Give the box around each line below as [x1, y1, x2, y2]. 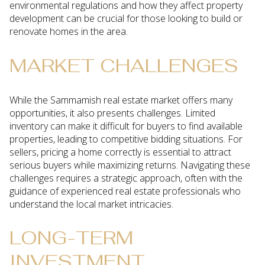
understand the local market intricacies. [9, 197, 173, 211]
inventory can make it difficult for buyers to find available [9, 119, 243, 132]
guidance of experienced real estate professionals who [9, 184, 241, 198]
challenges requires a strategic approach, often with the [9, 171, 243, 185]
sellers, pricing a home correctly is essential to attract [9, 145, 231, 159]
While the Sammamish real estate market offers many [9, 93, 232, 106]
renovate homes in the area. [9, 25, 128, 38]
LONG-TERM [9, 225, 133, 250]
